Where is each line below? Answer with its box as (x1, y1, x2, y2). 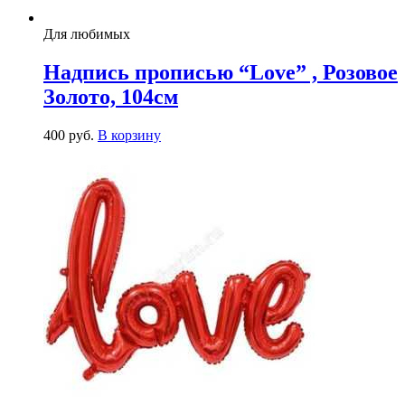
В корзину (98, 127, 161, 143)
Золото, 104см (43, 84, 178, 108)
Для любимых (43, 25, 130, 42)
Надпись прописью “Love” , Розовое (43, 60, 398, 84)
